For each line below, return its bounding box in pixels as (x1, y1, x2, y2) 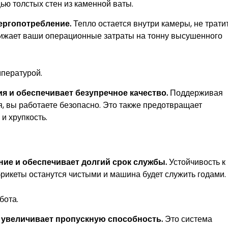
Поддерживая (168, 87, 223, 99)
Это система (163, 213, 212, 225)
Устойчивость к (167, 156, 225, 168)
